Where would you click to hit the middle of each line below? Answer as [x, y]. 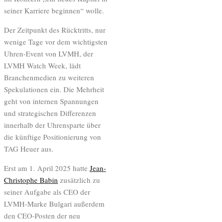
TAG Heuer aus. [29, 148]
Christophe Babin [31, 180]
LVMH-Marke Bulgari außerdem [54, 203]
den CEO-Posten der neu [42, 215]
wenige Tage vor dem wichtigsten [56, 41]
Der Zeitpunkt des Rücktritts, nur [55, 29]
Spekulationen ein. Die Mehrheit [54, 89]
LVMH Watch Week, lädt [42, 65]
